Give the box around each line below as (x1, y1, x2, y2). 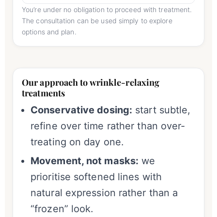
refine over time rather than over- (31, 120, 186, 132)
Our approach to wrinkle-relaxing (22, 77, 160, 89)
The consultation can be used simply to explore (22, 16, 172, 25)
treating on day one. (31, 136, 124, 148)
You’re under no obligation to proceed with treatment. (22, 5, 192, 14)
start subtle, (132, 104, 191, 116)
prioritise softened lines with (31, 171, 162, 183)
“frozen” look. (31, 203, 94, 215)
